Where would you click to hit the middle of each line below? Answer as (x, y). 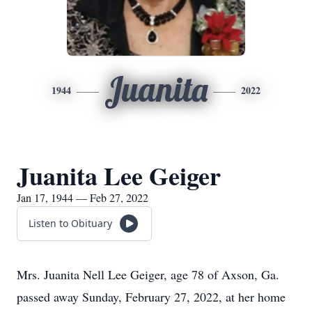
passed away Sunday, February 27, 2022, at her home (151, 297)
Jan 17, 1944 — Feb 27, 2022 (83, 197)
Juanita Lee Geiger (119, 175)
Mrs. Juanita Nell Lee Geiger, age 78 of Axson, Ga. (148, 274)
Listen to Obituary (70, 223)
